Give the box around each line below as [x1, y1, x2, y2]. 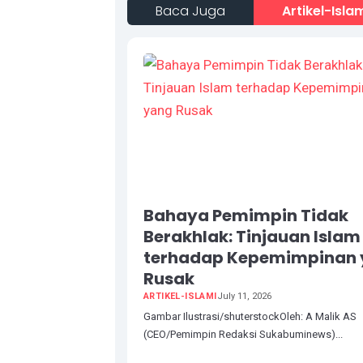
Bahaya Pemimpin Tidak [143, 203, 348, 227]
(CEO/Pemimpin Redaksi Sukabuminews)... [143, 327, 343, 340]
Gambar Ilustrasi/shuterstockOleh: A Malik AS [143, 310, 357, 322]
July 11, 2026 [216, 290, 271, 301]
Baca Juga [156, 2, 225, 20]
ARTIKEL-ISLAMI [143, 290, 217, 301]
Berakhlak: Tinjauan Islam [143, 224, 361, 248]
